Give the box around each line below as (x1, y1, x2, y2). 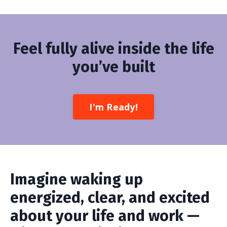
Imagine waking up (10, 170, 143, 188)
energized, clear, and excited (10, 188, 210, 207)
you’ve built (72, 58, 155, 76)
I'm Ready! (89, 100, 138, 113)
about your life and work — (10, 207, 200, 225)
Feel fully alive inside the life (13, 40, 214, 58)
